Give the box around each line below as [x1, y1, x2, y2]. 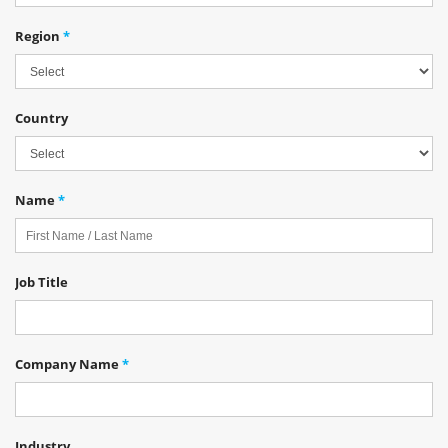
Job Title [15, 273, 68, 291]
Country [15, 109, 68, 127]
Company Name [15, 355, 122, 373]
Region [15, 27, 63, 45]
